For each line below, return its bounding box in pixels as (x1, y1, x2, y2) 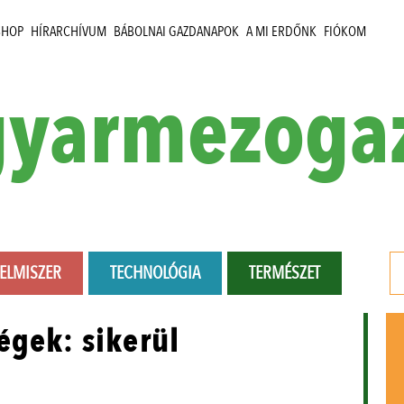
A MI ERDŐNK (246, 22, 317, 41)
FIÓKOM (324, 22, 366, 41)
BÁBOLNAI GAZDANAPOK (114, 22, 239, 41)
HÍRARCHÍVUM (31, 22, 106, 41)
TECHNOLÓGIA (110, 261, 200, 286)
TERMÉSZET (249, 261, 320, 286)
